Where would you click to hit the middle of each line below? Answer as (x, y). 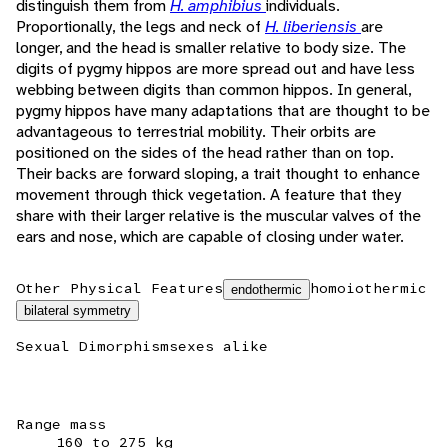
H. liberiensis (313, 27)
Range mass (61, 424)
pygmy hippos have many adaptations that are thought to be (223, 111)
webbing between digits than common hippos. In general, (213, 90)
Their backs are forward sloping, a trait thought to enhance (218, 174)
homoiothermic (368, 288)
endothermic (266, 290)
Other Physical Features (119, 288)
